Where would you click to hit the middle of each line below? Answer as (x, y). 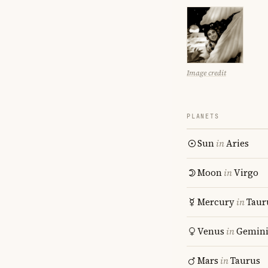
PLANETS (203, 116)
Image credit (206, 73)
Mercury (216, 202)
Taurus (245, 261)
